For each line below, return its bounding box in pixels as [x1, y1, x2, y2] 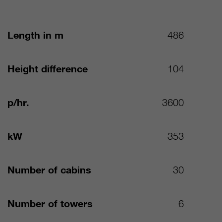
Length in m [7, 29, 64, 42]
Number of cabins [7, 164, 92, 176]
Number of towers [7, 198, 93, 210]
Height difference [7, 63, 88, 75]
